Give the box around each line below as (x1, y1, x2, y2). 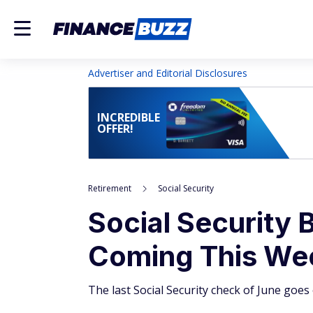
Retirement (88, 182, 131, 194)
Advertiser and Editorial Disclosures (88, 66, 247, 80)
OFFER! (97, 121, 133, 136)
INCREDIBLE (97, 110, 160, 125)
